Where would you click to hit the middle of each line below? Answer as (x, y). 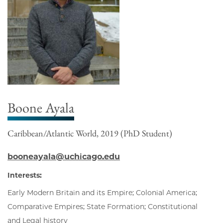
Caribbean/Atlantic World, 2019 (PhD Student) (90, 133)
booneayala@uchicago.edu (64, 157)
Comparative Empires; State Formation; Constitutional (103, 207)
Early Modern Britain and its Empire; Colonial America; (102, 193)
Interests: (25, 175)
